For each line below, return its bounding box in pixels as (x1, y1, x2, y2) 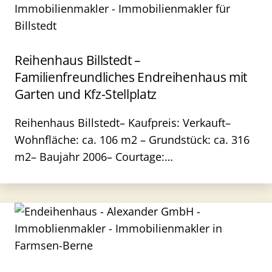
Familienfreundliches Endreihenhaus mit (15, 69, 248, 86)
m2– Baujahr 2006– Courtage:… (15, 149, 173, 164)
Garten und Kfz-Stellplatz (15, 86, 157, 103)
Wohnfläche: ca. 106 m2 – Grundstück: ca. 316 (15, 132, 250, 147)
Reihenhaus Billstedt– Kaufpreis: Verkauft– (15, 115, 231, 130)
